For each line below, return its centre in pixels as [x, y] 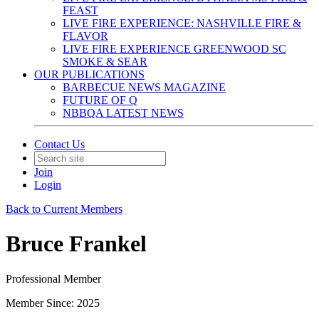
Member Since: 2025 [53, 303]
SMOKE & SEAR [105, 62]
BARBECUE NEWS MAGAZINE [144, 87]
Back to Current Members [64, 209]
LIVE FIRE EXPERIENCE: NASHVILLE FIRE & [182, 23]
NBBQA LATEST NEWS [123, 113]
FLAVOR [85, 36]
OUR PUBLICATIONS [89, 74]
